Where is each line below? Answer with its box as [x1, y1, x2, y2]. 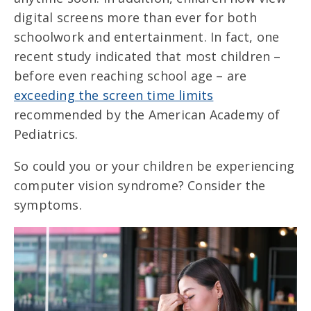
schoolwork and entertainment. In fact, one [14, 28, 280, 45]
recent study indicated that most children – [14, 47, 281, 65]
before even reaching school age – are [14, 67, 247, 84]
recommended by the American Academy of [14, 106, 280, 123]
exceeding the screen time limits [14, 86, 214, 103]
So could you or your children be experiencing [14, 157, 295, 174]
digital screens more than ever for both [14, 8, 257, 26]
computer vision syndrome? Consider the [14, 176, 266, 194]
